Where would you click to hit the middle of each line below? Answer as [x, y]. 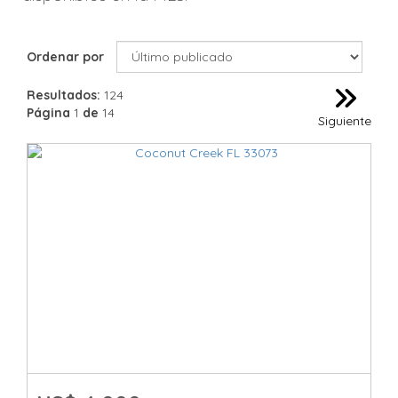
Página [48, 113]
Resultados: [64, 95]
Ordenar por [65, 57]
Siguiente [345, 121]
